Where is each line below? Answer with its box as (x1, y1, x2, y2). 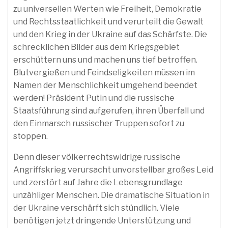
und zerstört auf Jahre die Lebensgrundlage (13, 178, 183, 187)
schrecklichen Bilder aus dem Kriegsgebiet (13, 42, 180, 52)
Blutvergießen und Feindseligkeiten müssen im (13, 68, 195, 77)
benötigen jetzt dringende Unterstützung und (13, 216, 191, 225)
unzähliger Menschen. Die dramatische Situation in (13, 190, 210, 200)
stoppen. (13, 131, 48, 141)
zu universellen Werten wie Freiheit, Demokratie (13, 4, 202, 14)
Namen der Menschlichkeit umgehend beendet (13, 80, 197, 90)
